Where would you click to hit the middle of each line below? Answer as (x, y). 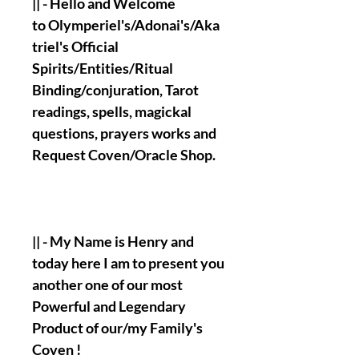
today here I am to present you (128, 263)
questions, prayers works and (124, 133)
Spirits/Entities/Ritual (103, 68)
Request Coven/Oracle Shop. (124, 155)
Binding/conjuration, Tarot (115, 90)
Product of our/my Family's (117, 328)
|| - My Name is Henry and (113, 241)
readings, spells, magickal (112, 111)
